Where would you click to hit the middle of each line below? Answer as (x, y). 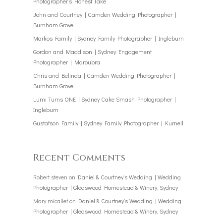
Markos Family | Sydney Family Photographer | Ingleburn (109, 38)
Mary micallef (51, 201)
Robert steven (51, 177)
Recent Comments (80, 158)
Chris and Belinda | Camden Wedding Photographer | (105, 76)
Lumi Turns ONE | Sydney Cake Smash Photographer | (105, 99)
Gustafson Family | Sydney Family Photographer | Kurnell (109, 123)
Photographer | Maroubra (67, 62)
